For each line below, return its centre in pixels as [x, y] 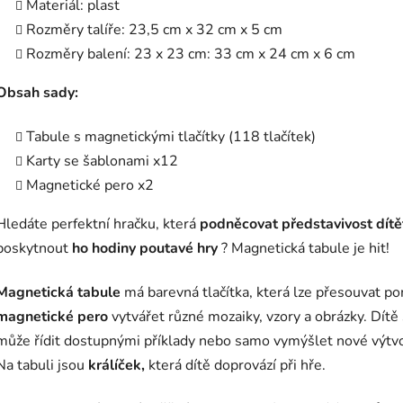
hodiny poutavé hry [157, 249]
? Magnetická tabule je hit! [305, 249]
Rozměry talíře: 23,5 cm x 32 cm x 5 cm [154, 30]
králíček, [118, 366]
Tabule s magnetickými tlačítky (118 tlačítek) [171, 137]
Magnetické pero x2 [90, 186]
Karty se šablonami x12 [102, 161]
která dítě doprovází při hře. [237, 366]
